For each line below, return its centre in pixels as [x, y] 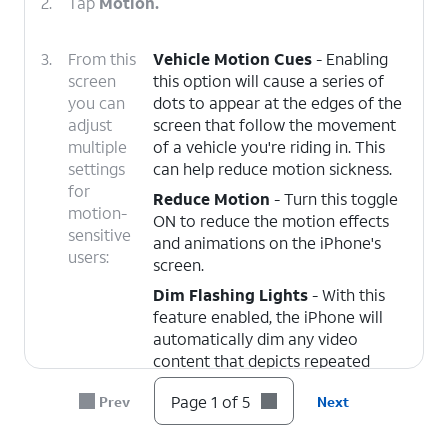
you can [96, 102]
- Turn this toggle [333, 198]
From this [102, 58]
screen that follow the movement [274, 124]
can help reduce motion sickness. [272, 168]
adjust [90, 124]
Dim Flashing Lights [230, 294]
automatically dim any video [255, 338]
